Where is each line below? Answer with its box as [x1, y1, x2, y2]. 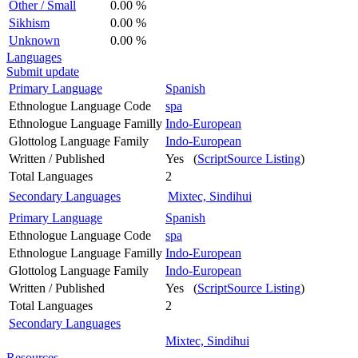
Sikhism [9, 15, 50, 30]
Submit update [6, 64, 79, 78]
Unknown [9, 33, 60, 47]
